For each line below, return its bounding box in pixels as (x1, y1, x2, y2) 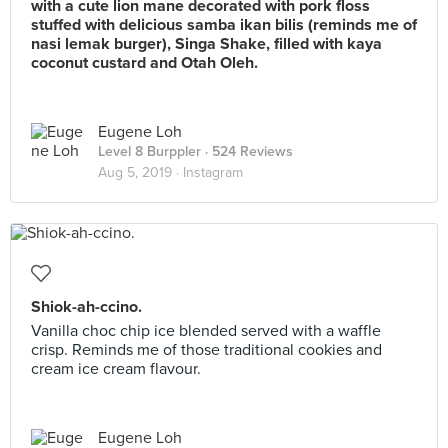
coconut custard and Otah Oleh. (31, 53, 258, 73)
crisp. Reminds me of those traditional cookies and (31, 340, 382, 360)
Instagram (183, 164, 243, 181)
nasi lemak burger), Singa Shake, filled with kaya (31, 34, 382, 54)
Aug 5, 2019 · (98, 164, 183, 181)
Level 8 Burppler (98, 143, 201, 160)
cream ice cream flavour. (31, 359, 201, 379)
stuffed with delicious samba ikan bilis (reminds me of (31, 15, 417, 35)
